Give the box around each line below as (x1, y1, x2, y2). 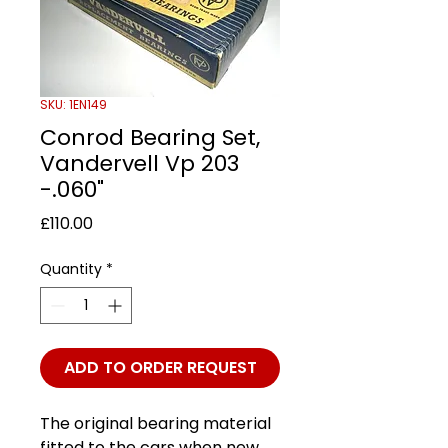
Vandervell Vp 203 (40, 147, 239, 179)
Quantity (40, 258, 102, 279)
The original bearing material (40, 411, 271, 435)
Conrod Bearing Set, (40, 121, 260, 153)
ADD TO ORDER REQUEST (63, 355, 257, 379)
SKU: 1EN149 (40, 95, 107, 113)
